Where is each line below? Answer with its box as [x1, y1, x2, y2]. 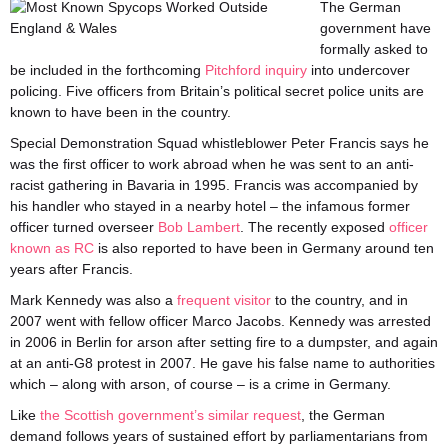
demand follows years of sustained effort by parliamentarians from [10, 428, 428, 444]
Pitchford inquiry [205, 62, 307, 78]
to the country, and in [271, 292, 408, 308]
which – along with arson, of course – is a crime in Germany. [10, 376, 391, 392]
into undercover [307, 62, 410, 78]
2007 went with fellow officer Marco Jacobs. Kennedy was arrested [10, 313, 431, 329]
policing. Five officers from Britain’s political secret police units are [10, 83, 424, 99]
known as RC [10, 240, 94, 256]
